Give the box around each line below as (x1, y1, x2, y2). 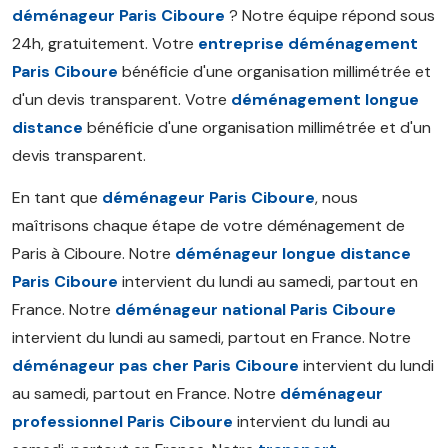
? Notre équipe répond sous (225, 5, 435, 26)
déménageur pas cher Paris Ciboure (12, 355, 299, 376)
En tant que (12, 187, 102, 208)
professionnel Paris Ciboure (12, 411, 233, 432)
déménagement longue (231, 89, 419, 110)
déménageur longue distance (175, 243, 411, 264)
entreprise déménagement (198, 33, 418, 54)
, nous (315, 187, 358, 208)
